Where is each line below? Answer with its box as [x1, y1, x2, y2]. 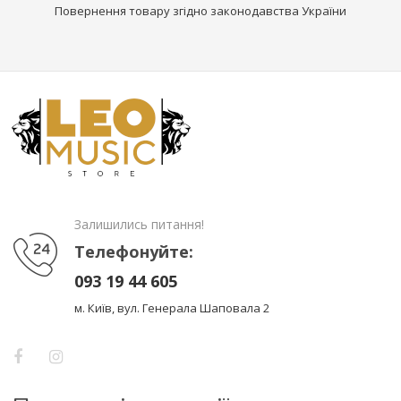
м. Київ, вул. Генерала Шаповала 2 [74, 300, 269, 317]
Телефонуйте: [74, 241, 193, 263]
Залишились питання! [74, 216, 204, 234]
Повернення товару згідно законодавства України [55, 3, 346, 20]
